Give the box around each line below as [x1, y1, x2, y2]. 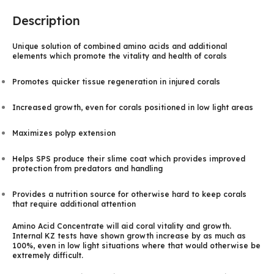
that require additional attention [12, 199, 136, 209]
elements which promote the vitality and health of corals [12, 51, 227, 61]
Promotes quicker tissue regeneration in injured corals [12, 76, 220, 86]
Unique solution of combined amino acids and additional [12, 41, 227, 51]
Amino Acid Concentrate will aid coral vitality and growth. [12, 221, 231, 231]
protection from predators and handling [12, 163, 163, 173]
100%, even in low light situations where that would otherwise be [12, 240, 261, 250]
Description [12, 12, 80, 28]
